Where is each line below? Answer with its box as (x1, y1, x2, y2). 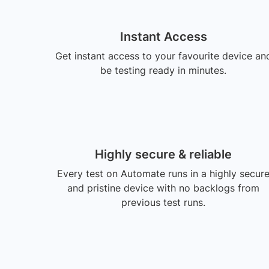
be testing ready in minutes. (100, 64, 226, 76)
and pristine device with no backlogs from (67, 182, 259, 194)
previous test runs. (121, 196, 205, 208)
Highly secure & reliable (95, 147, 232, 162)
